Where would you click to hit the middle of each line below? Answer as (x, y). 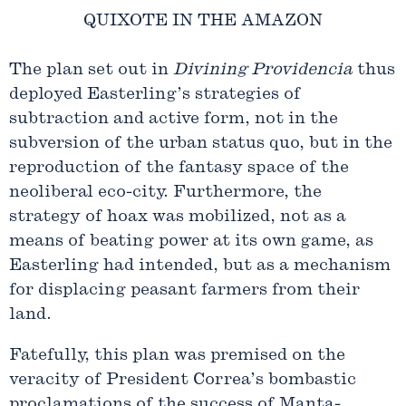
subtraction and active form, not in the (174, 120)
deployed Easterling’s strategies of (155, 95)
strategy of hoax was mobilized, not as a (178, 217)
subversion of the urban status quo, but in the (201, 144)
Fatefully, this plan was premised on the (177, 356)
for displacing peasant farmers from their (184, 291)
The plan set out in (91, 71)
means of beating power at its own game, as (191, 242)
